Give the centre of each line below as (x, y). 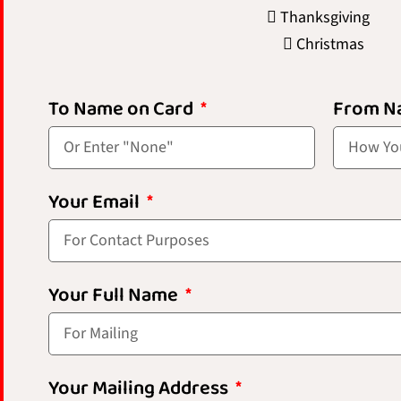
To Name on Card (123, 110)
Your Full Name (115, 296)
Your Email (96, 203)
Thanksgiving (328, 18)
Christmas (328, 45)
